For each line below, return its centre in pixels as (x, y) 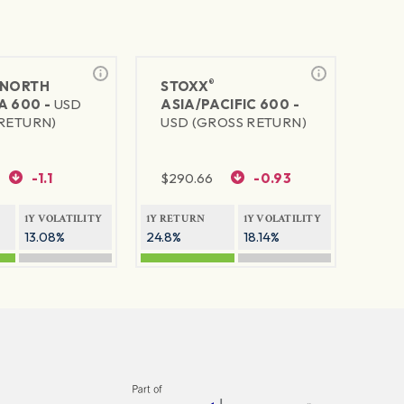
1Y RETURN (176, 219)
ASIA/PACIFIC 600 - (230, 105)
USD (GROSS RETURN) (234, 123)
